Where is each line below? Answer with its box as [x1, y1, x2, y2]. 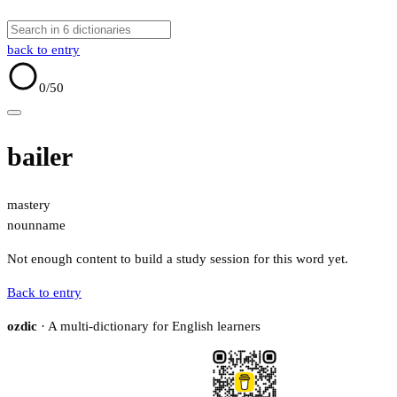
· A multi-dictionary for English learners [37, 319, 261, 334]
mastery [7, 198, 51, 213]
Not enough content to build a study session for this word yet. [7, 252, 348, 267]
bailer [7, 142, 73, 172]
